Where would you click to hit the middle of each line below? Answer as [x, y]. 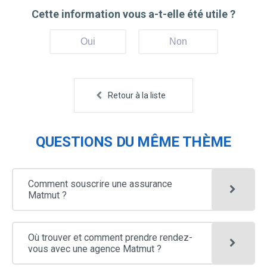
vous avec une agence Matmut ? [95, 249]
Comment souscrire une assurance [100, 184]
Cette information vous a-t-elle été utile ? [133, 14]
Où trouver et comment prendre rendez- [110, 237]
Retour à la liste [136, 95]
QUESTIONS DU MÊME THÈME [133, 142]
